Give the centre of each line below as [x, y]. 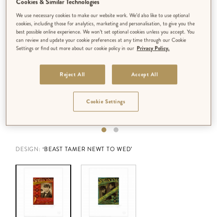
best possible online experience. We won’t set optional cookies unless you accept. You [106, 32]
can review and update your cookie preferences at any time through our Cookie [101, 40]
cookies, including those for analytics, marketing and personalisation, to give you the [106, 23]
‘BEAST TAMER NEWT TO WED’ [88, 149]
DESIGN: [28, 149]
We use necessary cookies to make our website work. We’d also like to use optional [103, 15]
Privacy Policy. [153, 48]
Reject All [72, 74]
